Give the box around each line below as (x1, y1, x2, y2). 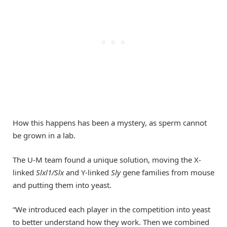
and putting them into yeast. (13, 180, 111, 191)
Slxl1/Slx (36, 167, 66, 178)
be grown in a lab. (13, 130, 75, 141)
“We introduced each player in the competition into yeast (13, 204, 210, 215)
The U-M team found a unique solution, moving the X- (13, 155, 201, 165)
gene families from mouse (121, 167, 214, 178)
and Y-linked (66, 167, 111, 178)
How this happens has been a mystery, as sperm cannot (13, 118, 207, 128)
